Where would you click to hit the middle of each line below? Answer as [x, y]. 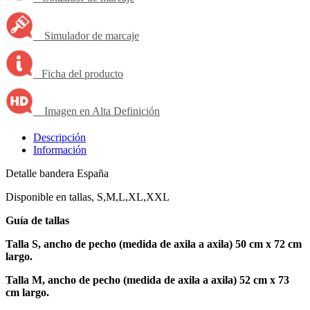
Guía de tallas [37, 220]
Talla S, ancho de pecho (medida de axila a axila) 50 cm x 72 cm [154, 244]
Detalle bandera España [57, 173]
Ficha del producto [78, 73]
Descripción [60, 137]
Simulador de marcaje [86, 36]
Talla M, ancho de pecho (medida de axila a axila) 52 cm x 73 [147, 280]
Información [60, 149]
